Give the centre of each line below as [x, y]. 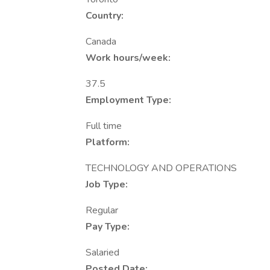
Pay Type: [108, 227]
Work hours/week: [128, 58]
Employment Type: [128, 100]
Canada [101, 42]
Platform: [108, 142]
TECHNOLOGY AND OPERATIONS [161, 168]
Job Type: [107, 184]
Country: [105, 16]
